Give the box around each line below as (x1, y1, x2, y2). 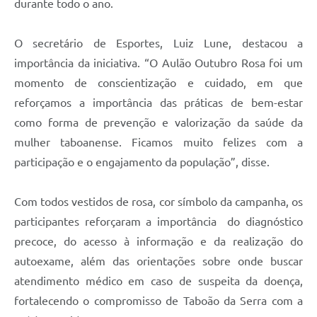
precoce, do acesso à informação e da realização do (14, 234, 303, 248)
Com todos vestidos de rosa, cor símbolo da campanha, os (14, 195, 303, 208)
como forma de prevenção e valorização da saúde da (14, 115, 303, 129)
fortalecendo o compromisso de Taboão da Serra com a (14, 294, 303, 307)
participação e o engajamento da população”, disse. (14, 155, 270, 168)
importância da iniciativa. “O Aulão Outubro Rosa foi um (14, 56, 303, 69)
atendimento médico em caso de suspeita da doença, (14, 274, 303, 287)
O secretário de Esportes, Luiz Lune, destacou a (14, 36, 303, 50)
